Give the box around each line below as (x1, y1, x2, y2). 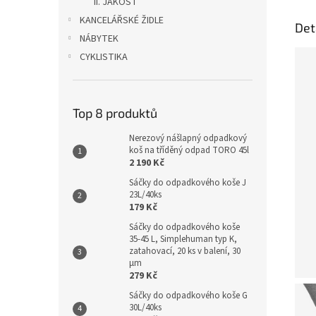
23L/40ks (129, 188, 162, 201)
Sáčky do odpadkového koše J (129, 176, 246, 189)
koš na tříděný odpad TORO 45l (129, 144, 249, 157)
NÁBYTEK (80, 32, 119, 46)
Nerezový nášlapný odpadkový (129, 132, 247, 145)
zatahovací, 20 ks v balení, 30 (129, 245, 241, 257)
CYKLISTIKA (80, 50, 128, 64)
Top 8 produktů (73, 105, 157, 121)
